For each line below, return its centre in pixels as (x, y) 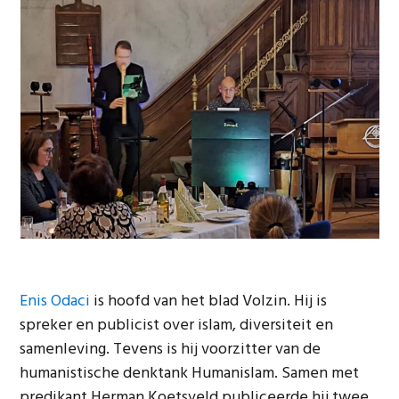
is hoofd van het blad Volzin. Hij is (209, 301)
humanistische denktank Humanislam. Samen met (190, 374)
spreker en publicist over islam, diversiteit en (177, 326)
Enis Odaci (55, 301)
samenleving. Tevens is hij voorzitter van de (171, 350)
